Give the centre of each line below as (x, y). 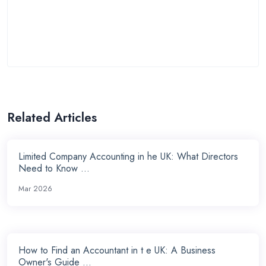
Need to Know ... (54, 169)
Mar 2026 (36, 189)
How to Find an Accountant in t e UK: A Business (117, 251)
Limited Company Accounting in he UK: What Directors (129, 157)
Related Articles (52, 117)
